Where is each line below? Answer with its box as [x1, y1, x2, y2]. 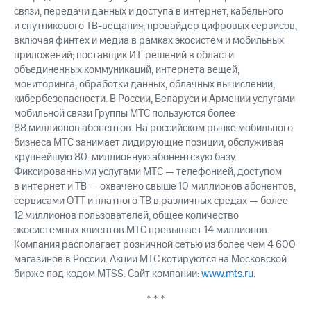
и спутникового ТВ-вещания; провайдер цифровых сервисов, [14, 19, 297, 34]
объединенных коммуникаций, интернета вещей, [14, 62, 239, 78]
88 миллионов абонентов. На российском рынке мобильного [14, 121, 293, 136]
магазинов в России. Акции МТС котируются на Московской [14, 252, 287, 267]
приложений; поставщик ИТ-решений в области [14, 48, 234, 63]
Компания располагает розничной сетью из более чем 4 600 [14, 237, 296, 253]
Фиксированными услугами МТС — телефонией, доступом [14, 165, 282, 180]
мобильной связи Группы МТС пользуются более [14, 106, 235, 121]
